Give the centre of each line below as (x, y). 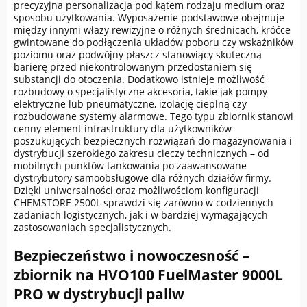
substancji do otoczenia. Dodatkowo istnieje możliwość (139, 79)
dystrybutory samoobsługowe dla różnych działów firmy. (143, 178)
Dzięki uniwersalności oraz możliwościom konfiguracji (136, 191)
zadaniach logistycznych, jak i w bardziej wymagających (141, 215)
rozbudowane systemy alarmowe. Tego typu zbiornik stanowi (153, 116)
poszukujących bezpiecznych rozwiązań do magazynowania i (153, 141)
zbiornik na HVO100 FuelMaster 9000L (148, 274)
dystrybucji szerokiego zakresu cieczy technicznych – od (142, 153)
